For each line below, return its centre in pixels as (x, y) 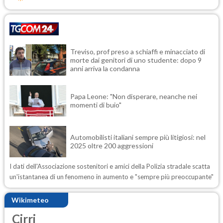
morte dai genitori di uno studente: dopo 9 (136, 60)
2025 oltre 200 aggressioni (112, 146)
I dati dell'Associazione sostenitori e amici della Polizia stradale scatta (110, 166)
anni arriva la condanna (105, 68)
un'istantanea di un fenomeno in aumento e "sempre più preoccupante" (111, 176)
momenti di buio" (96, 105)
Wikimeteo (30, 200)
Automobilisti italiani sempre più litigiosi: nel (138, 137)
